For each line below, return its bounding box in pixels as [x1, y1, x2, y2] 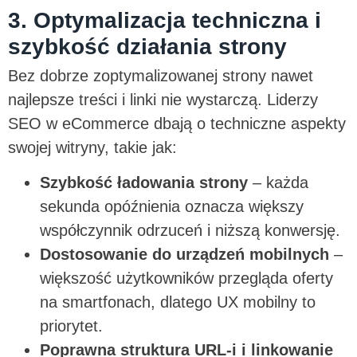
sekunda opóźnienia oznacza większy [40, 198, 304, 216]
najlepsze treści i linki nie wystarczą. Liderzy [8, 90, 318, 108]
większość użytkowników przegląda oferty [40, 269, 333, 288]
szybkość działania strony [8, 33, 287, 59]
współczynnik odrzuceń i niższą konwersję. [40, 222, 345, 240]
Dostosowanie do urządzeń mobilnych [40, 245, 329, 264]
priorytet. [40, 317, 108, 335]
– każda [248, 174, 308, 192]
